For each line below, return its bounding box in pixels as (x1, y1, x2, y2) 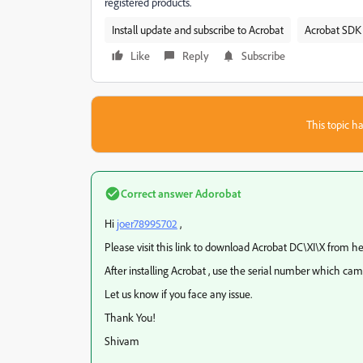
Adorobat (193, 186, 241, 200)
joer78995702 (117, 216, 177, 230)
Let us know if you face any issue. (105, 287, 252, 301)
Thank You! (105, 310, 156, 324)
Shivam (105, 334, 139, 348)
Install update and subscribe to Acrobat (112, 23, 284, 36)
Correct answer (121, 186, 193, 200)
